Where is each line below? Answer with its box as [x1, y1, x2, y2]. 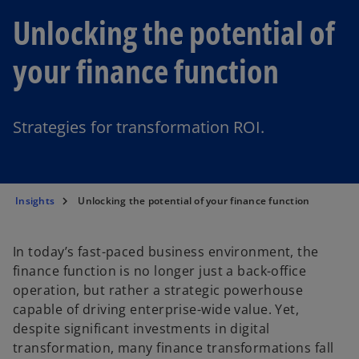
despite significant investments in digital [13, 320, 270, 337]
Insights [15, 194, 54, 208]
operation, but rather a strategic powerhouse [13, 281, 304, 299]
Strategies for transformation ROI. [13, 116, 264, 138]
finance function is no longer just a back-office [13, 262, 307, 280]
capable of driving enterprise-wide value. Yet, [13, 301, 300, 318]
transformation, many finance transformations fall [13, 339, 334, 357]
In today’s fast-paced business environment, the [13, 243, 319, 260]
